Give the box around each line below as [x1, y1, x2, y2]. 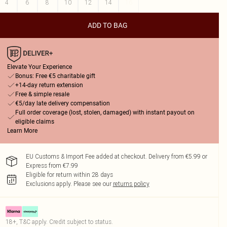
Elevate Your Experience [7, 63, 72, 70]
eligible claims [15, 118, 54, 125]
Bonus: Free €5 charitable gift [15, 72, 95, 80]
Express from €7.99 [25, 162, 78, 169]
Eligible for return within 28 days [25, 171, 113, 178]
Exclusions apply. [25, 180, 72, 187]
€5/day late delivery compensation [15, 100, 110, 107]
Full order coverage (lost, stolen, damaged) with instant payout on [15, 109, 195, 116]
